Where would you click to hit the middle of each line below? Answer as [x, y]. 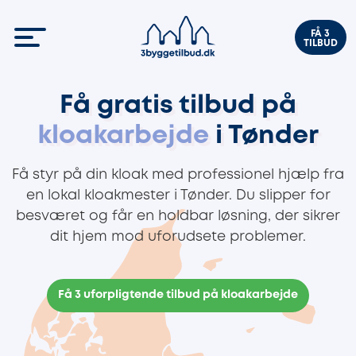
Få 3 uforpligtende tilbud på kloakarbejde [178, 295]
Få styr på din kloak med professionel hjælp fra [178, 175]
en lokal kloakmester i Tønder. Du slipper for [178, 195]
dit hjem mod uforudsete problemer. [178, 237]
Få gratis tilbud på [178, 106]
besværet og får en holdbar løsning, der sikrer [178, 216]
